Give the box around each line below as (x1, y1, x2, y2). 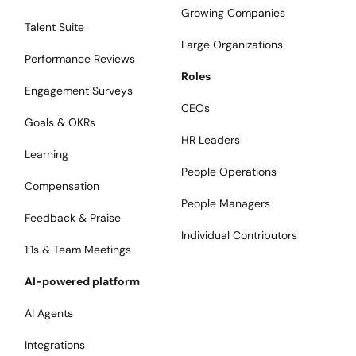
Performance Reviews (25, 52, 136, 67)
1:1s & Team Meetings (25, 242, 132, 257)
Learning (25, 147, 69, 162)
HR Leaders (180, 133, 240, 148)
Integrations (25, 338, 86, 353)
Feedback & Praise (25, 211, 122, 226)
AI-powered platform (25, 274, 141, 289)
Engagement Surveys (25, 83, 133, 99)
